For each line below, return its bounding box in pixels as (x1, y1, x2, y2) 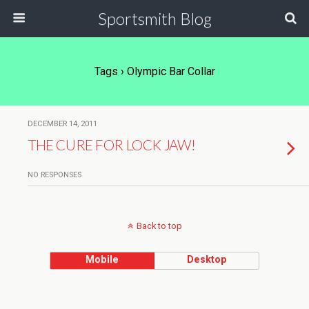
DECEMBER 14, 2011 (28, 119, 97, 128)
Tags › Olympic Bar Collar (94, 65, 215, 78)
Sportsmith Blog (97, 8, 212, 28)
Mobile (86, 254, 119, 266)
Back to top (136, 221, 182, 231)
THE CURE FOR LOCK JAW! (28, 136, 196, 153)
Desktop (186, 254, 227, 266)
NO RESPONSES (28, 170, 81, 179)
